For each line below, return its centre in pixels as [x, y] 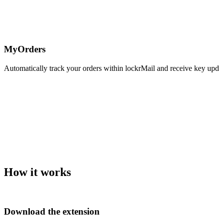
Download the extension [52, 212]
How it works [37, 172]
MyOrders [25, 49]
